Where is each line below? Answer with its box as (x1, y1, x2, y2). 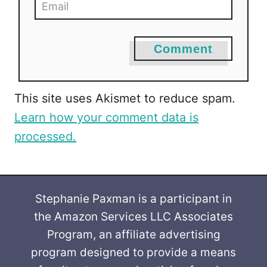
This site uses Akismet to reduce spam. (14, 91, 235, 106)
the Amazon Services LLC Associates (34, 210, 233, 224)
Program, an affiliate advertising (46, 228, 221, 242)
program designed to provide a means (31, 246, 236, 260)
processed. (14, 129, 76, 144)
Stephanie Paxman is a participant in (35, 192, 232, 206)
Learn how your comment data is (14, 110, 198, 125)
